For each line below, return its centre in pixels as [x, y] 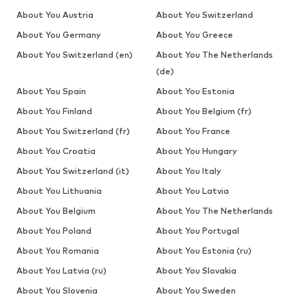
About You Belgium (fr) [203, 111]
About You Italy [188, 170]
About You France [193, 131]
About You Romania [58, 250]
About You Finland [54, 111]
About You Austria [55, 14]
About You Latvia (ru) [62, 270]
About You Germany [59, 34]
